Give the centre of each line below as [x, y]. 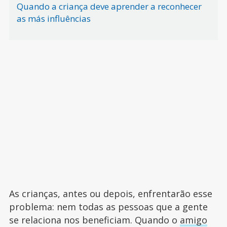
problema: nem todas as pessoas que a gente [108, 207]
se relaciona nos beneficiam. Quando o [94, 220]
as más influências [54, 18]
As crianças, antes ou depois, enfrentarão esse [110, 194]
